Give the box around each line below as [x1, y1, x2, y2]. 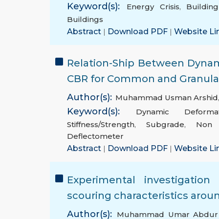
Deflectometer [67, 131, 124, 141]
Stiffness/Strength [67, 120, 134, 130]
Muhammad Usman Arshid [115, 93, 218, 103]
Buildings [67, 15, 103, 24]
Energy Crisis [127, 2, 179, 12]
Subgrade [146, 120, 184, 130]
